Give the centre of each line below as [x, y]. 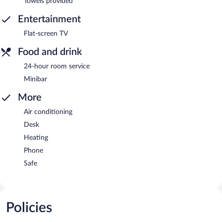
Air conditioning [48, 112]
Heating [36, 138]
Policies [29, 207]
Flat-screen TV [46, 33]
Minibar [35, 79]
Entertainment [49, 19]
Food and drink [50, 52]
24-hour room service [57, 66]
